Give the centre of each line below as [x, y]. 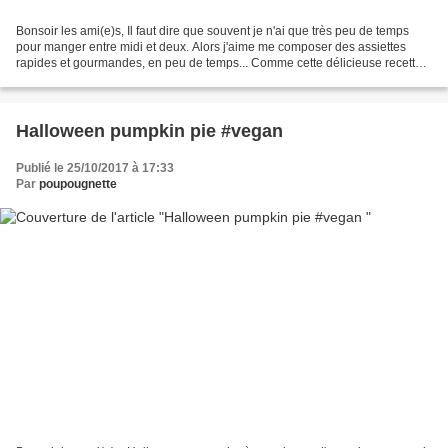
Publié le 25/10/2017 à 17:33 [95, 168]
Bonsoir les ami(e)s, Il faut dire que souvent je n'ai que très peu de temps [212, 31]
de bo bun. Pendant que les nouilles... [118, 79]
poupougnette [78, 184]
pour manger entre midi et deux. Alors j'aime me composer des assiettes [211, 47]
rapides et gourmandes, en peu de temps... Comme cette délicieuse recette [219, 63]
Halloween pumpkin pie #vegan [149, 131]
